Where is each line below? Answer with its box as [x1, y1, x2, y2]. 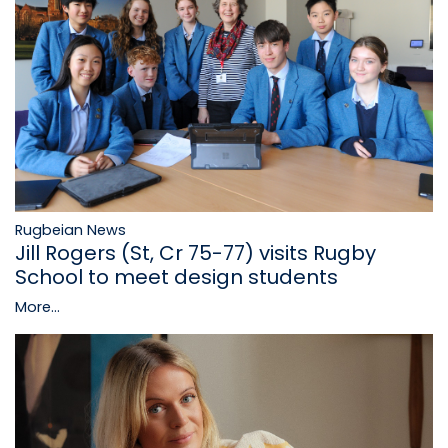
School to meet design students [15, 263, 338, 292]
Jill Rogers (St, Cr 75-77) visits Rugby [15, 239, 376, 268]
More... [15, 297, 60, 318]
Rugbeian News [15, 220, 126, 241]
